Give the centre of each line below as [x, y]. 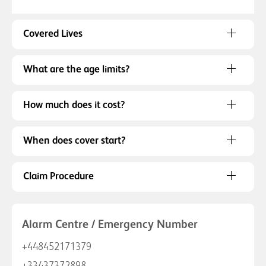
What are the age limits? [76, 69]
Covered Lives [53, 34]
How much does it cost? [74, 105]
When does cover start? [74, 141]
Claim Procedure [58, 176]
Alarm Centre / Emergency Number [110, 224]
